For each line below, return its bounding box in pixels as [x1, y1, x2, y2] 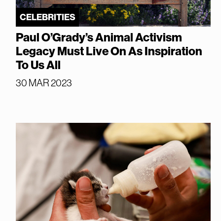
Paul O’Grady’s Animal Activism [16, 30, 182, 44]
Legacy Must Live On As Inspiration [16, 44, 202, 58]
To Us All [16, 58, 61, 72]
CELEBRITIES [19, 11, 75, 23]
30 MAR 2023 [16, 77, 72, 88]
